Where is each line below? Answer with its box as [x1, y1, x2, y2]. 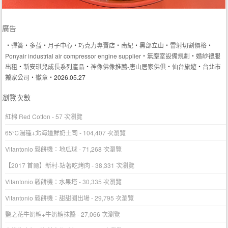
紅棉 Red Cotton [5, 112, 51, 121]
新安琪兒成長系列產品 [23, 62, 85, 71]
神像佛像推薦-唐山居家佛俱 [91, 62, 166, 71]
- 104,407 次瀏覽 [78, 128, 126, 137]
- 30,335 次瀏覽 [77, 177, 122, 186]
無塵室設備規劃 [147, 51, 190, 60]
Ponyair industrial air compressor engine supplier [5, 51, 141, 60]
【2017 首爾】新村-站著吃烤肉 [5, 161, 91, 170]
